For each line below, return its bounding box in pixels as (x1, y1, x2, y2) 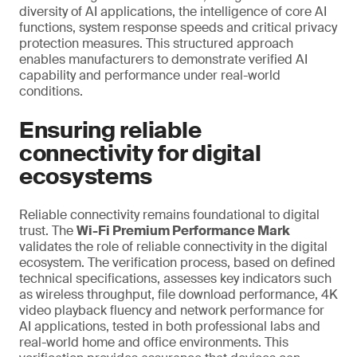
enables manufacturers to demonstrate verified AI (19, 51, 308, 68)
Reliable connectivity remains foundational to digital (19, 206, 320, 223)
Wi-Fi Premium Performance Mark (76, 222, 290, 239)
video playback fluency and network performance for (19, 302, 324, 319)
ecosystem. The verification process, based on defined (19, 254, 335, 271)
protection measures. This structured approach (19, 35, 293, 52)
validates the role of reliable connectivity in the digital (19, 238, 328, 255)
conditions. (19, 83, 83, 100)
